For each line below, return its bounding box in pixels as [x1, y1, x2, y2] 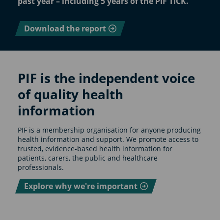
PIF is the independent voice [17, 69, 195, 87]
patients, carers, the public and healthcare [17, 153, 158, 163]
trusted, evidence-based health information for [17, 143, 172, 153]
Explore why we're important [24, 180, 137, 192]
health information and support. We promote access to [17, 134, 198, 144]
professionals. [17, 162, 64, 172]
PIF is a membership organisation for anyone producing [17, 125, 201, 135]
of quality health [17, 85, 123, 103]
